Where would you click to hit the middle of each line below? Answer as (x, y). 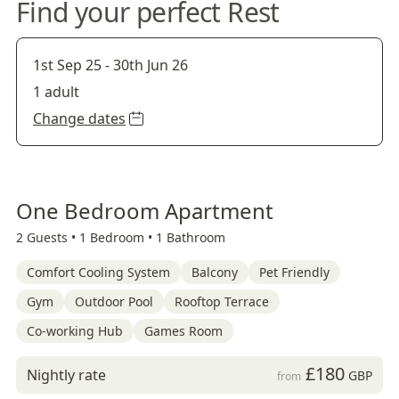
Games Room (183, 331)
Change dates (79, 118)
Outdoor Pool (114, 301)
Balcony (215, 272)
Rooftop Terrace (222, 301)
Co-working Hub (75, 331)
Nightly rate (66, 375)
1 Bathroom (191, 237)
